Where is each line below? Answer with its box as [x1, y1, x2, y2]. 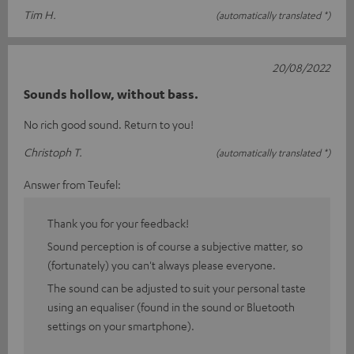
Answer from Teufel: [24, 176, 121, 191]
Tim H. [24, 6, 56, 21]
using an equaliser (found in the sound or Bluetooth [47, 299, 295, 314]
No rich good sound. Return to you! [24, 116, 194, 131]
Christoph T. [24, 144, 82, 159]
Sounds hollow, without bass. [24, 85, 198, 102]
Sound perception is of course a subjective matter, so [47, 238, 303, 253]
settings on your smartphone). [47, 318, 194, 333]
